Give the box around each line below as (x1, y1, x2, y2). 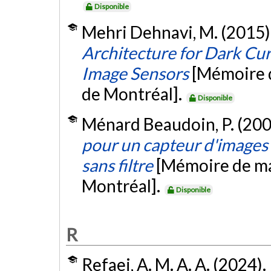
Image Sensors (81, 63, 189, 84)
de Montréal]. (81, 83, 185, 105)
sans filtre (81, 154, 153, 175)
